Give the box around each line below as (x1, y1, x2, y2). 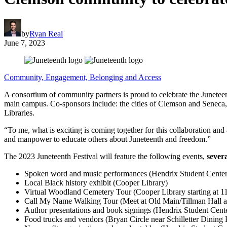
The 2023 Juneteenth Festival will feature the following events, (4, 152, 207, 161)
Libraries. (4, 108, 39, 117)
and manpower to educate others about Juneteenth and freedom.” (4, 134, 213, 143)
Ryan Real (29, 29, 63, 38)
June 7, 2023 (4, 38, 45, 47)
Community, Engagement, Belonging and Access (4, 72, 161, 82)
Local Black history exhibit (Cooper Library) (24, 178, 170, 187)
